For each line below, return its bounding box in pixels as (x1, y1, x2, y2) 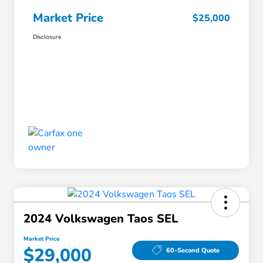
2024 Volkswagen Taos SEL (23, 211, 178, 227)
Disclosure (33, 33, 61, 42)
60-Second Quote (166, 245, 220, 255)
